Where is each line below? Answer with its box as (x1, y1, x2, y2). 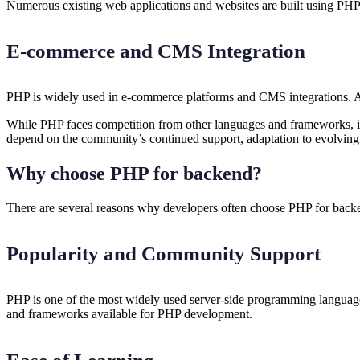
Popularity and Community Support (6, 243, 321, 265)
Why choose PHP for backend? (6, 163, 262, 185)
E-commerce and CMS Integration (6, 39, 305, 62)
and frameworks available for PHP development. (6, 307, 252, 321)
